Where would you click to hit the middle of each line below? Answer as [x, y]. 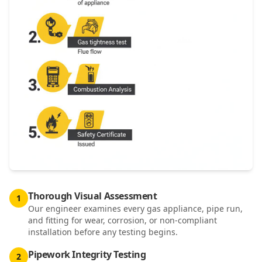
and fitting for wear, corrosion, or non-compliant [123, 220]
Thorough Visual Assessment [93, 196]
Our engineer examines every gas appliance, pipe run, [135, 208]
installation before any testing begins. [103, 232]
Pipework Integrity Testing [87, 254]
